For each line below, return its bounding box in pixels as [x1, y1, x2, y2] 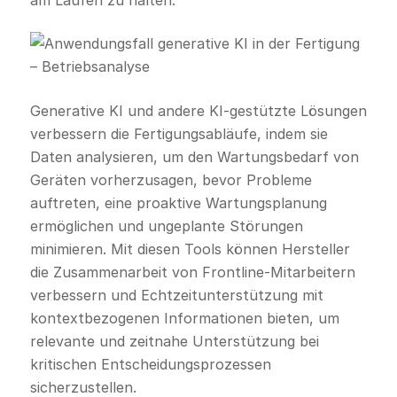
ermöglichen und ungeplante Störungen [29, 217, 303, 236]
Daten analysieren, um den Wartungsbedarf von [29, 148, 359, 167]
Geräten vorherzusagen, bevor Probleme [29, 171, 312, 190]
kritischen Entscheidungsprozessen [29, 355, 271, 374]
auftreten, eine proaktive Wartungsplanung [29, 194, 327, 213]
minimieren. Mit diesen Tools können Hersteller [29, 240, 350, 259]
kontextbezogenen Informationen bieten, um [29, 309, 339, 328]
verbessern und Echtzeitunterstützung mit [29, 286, 323, 305]
